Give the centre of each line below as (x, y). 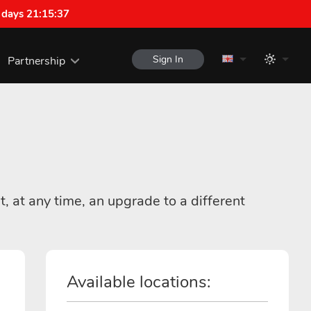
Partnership (36, 61)
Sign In (168, 59)
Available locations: (139, 282)
